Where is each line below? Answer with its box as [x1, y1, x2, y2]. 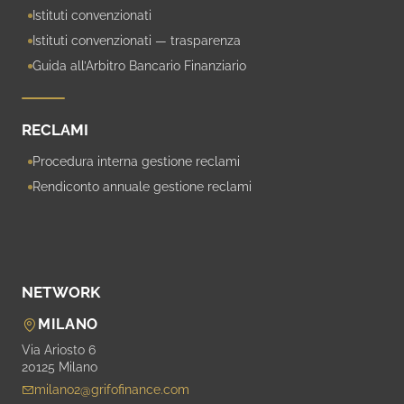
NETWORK [22, 283, 100, 302]
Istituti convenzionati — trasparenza [32, 33, 241, 49]
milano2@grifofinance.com [34, 382, 189, 398]
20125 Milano [22, 360, 97, 375]
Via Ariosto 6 [22, 343, 96, 358]
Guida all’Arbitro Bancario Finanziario [32, 59, 246, 74]
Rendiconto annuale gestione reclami [32, 179, 252, 195]
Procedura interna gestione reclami [32, 154, 240, 170]
